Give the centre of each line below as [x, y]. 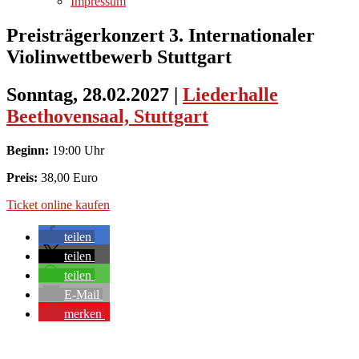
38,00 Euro [69, 177]
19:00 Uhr [77, 150]
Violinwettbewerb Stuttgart [119, 56]
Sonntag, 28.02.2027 [90, 94]
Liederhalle [230, 94]
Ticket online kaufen [58, 204]
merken [83, 313]
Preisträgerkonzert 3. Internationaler [161, 35]
